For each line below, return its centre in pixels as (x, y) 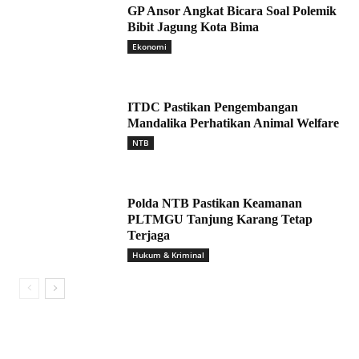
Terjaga (150, 236)
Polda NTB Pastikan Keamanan (215, 204)
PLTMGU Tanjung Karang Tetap (220, 220)
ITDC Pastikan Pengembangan (213, 107)
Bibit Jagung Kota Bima (193, 27)
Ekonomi (149, 47)
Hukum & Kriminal (168, 255)
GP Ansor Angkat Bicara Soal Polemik (232, 11)
